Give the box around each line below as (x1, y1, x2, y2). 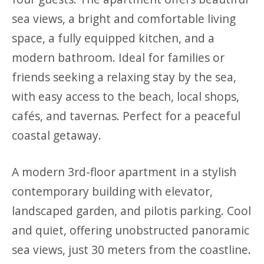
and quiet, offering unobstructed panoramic (12, 222, 249, 239)
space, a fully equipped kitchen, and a (12, 30, 214, 47)
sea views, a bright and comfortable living (12, 11, 236, 27)
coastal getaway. (12, 127, 101, 144)
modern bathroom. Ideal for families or (12, 49, 225, 66)
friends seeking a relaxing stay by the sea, (12, 69, 236, 85)
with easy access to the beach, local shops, (12, 88, 239, 105)
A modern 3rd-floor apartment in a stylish (12, 164, 236, 180)
